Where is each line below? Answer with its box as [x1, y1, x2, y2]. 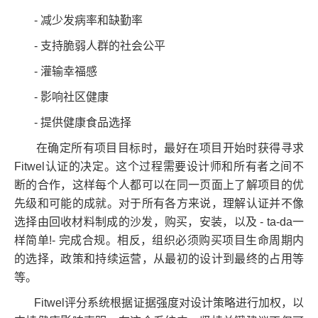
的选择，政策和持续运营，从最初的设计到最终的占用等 [14, 253, 304, 265]
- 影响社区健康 [14, 91, 109, 104]
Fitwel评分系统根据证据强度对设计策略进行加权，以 [14, 297, 304, 309]
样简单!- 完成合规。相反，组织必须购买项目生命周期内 [14, 234, 304, 247]
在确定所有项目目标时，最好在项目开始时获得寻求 [14, 142, 304, 155]
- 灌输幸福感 [14, 65, 97, 78]
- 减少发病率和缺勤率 [14, 14, 143, 27]
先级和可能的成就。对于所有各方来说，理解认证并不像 [14, 197, 304, 210]
